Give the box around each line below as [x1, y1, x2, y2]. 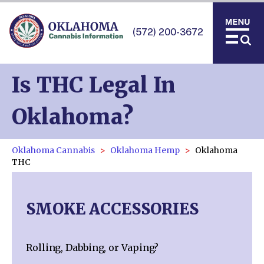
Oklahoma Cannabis [12, 145, 95, 156]
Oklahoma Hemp [110, 145, 180, 156]
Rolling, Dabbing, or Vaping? [26, 242, 159, 254]
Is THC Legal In [12, 72, 176, 98]
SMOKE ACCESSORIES [26, 199, 199, 219]
